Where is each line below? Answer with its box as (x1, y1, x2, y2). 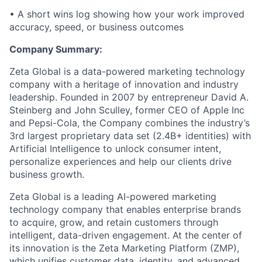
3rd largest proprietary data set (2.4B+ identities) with (9, 130, 251, 142)
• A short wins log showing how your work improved (9, 8, 244, 20)
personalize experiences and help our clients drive (9, 156, 232, 168)
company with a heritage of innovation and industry (9, 78, 239, 91)
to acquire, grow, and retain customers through (9, 216, 218, 229)
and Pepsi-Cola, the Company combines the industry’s (9, 117, 250, 129)
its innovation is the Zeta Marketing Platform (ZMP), (9, 242, 239, 254)
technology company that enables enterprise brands (9, 204, 241, 216)
